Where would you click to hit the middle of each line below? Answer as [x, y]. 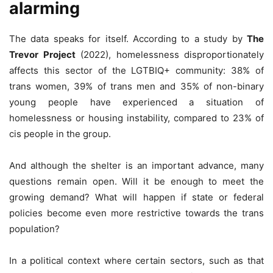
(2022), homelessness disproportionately [169, 55]
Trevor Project [42, 55]
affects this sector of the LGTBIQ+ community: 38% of [136, 71]
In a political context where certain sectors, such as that [136, 261]
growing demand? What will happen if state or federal [136, 197]
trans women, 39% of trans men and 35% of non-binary [136, 87]
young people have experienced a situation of [136, 102]
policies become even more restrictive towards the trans [136, 213]
